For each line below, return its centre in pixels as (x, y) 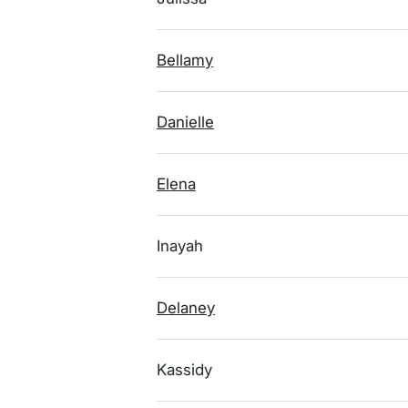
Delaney (186, 308)
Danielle (185, 122)
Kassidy (184, 370)
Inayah (180, 246)
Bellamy (185, 60)
